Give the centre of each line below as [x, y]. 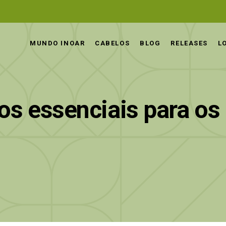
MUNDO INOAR [58, 43]
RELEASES [189, 43]
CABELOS [112, 43]
